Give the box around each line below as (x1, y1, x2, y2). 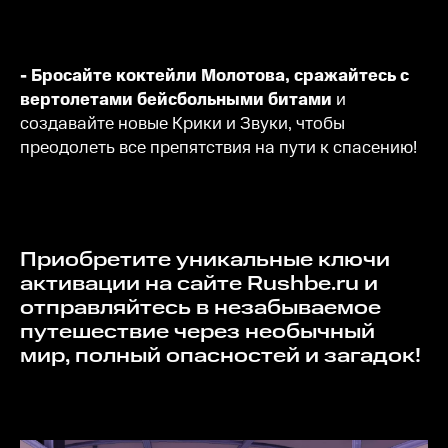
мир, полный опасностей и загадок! (20, 342, 421, 371)
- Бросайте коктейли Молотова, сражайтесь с (20, 64, 409, 89)
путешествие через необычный (20, 318, 375, 347)
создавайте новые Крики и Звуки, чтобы (20, 112, 345, 137)
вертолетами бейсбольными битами (20, 88, 332, 113)
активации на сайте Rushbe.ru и (20, 270, 378, 299)
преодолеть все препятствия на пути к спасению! (20, 136, 417, 161)
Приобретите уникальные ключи (20, 246, 37, 275)
